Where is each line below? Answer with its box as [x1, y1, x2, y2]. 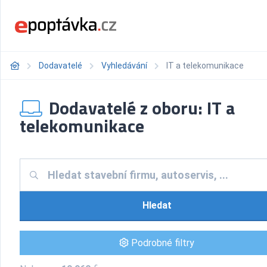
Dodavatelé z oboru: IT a [45, 94, 235, 122]
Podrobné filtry [129, 237, 195, 249]
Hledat [142, 200, 172, 211]
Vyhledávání [101, 61, 147, 70]
